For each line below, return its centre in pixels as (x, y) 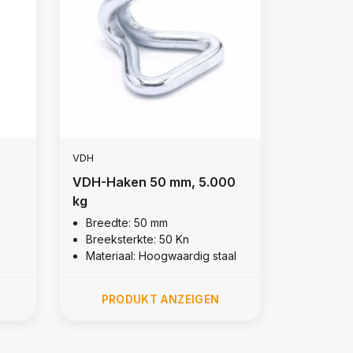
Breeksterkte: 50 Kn (137, 239)
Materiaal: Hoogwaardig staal (161, 255)
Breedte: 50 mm (126, 222)
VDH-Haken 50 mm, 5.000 (154, 182)
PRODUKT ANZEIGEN (160, 299)
